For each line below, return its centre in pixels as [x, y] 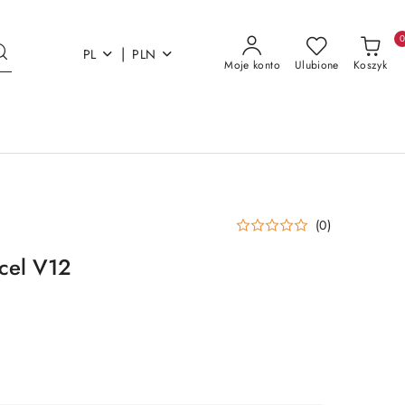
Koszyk [370, 65]
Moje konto [252, 65]
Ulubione [316, 65]
